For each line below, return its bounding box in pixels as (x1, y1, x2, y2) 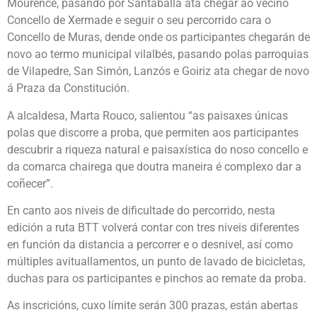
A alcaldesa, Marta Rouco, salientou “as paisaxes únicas (7, 108, 288, 122)
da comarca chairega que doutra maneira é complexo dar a (7, 159, 301, 173)
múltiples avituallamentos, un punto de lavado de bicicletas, (7, 254, 305, 268)
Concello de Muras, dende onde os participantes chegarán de (7, 30, 310, 45)
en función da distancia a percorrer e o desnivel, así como (7, 237, 293, 251)
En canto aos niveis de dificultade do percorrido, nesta (7, 203, 275, 217)
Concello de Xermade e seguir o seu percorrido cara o (7, 13, 271, 28)
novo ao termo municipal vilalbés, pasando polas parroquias (7, 47, 309, 62)
